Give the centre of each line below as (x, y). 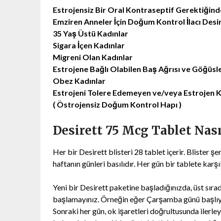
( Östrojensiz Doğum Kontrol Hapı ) (117, 104)
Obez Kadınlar (79, 80)
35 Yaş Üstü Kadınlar (91, 33)
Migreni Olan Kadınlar (93, 57)
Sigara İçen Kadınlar (89, 45)
